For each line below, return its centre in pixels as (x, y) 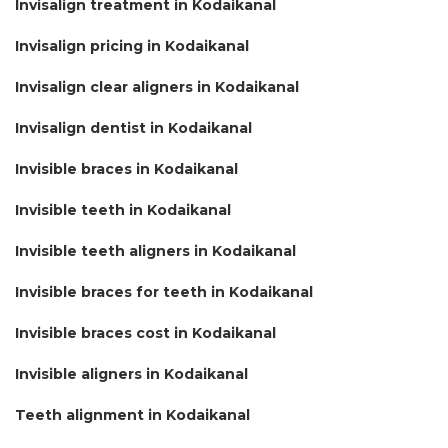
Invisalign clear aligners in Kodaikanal (157, 86)
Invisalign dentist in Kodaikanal (133, 127)
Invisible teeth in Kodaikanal (123, 209)
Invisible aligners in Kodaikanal (131, 373)
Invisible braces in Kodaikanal (126, 168)
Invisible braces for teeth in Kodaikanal (164, 291)
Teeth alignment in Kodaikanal (132, 414)
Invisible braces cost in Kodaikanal (145, 332)
